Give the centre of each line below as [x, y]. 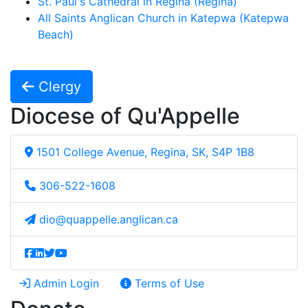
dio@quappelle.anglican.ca [109, 219]
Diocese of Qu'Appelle [125, 116]
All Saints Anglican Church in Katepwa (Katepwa [163, 18]
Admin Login [65, 283]
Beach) [56, 34]
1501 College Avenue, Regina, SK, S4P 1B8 [145, 152]
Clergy [58, 87]
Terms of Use [168, 283]
